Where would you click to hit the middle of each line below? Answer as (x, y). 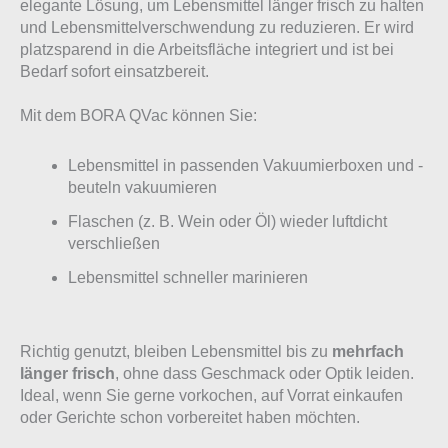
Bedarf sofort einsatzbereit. (114, 71)
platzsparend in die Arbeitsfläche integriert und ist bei (207, 49)
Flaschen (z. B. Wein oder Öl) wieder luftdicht (227, 221)
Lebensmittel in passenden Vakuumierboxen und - (245, 165)
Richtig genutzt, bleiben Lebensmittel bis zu (176, 351)
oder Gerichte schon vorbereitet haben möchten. (190, 417)
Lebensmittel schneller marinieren (188, 277)
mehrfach (368, 351)
